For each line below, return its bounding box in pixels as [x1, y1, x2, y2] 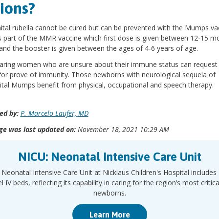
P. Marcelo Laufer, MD [20, 109, 88, 118]
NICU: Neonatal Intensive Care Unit [18, 150, 201, 163]
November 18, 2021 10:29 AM [75, 125, 169, 134]
